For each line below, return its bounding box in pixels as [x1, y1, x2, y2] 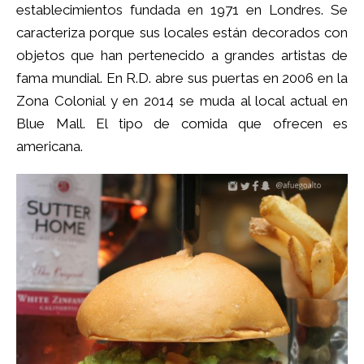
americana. [16, 138, 83, 155]
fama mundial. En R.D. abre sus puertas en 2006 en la [16, 70, 348, 87]
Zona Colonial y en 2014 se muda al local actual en [16, 93, 348, 110]
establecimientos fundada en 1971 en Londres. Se [16, 2, 348, 19]
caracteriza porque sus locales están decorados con [16, 24, 348, 41]
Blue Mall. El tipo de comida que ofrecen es [16, 115, 348, 132]
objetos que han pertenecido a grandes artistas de [16, 47, 348, 64]
